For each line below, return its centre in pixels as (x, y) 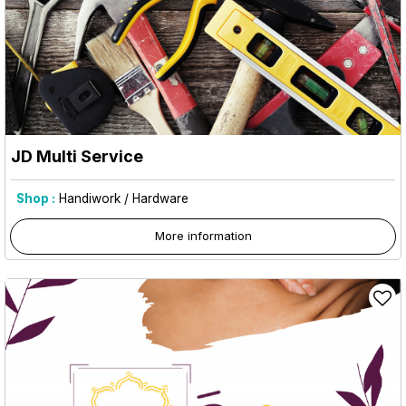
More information (203, 235)
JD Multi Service (77, 156)
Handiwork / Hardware (124, 198)
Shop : (36, 198)
